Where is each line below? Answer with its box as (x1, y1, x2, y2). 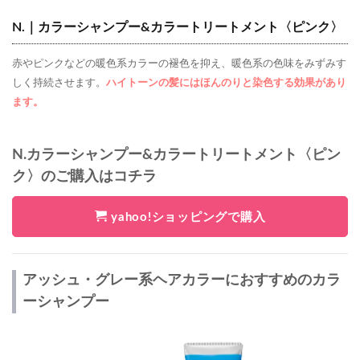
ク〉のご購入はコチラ (12, 169, 157, 184)
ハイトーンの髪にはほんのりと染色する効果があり (106, 77, 346, 88)
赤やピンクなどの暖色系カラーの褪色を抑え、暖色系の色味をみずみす (12, 58, 346, 69)
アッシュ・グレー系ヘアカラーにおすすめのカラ (22, 273, 342, 288)
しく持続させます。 (12, 77, 106, 88)
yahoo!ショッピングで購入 (107, 211, 266, 223)
